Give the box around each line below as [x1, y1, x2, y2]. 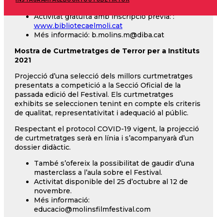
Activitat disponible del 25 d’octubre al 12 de [33, 177, 188, 186]
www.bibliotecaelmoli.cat [33, 21, 123, 30]
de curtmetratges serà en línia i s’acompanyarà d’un [14, 133, 194, 142]
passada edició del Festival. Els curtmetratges [14, 90, 173, 99]
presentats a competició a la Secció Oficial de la [14, 80, 181, 90]
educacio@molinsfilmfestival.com [33, 204, 151, 214]
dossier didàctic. [14, 142, 71, 152]
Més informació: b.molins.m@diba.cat [33, 30, 164, 39]
